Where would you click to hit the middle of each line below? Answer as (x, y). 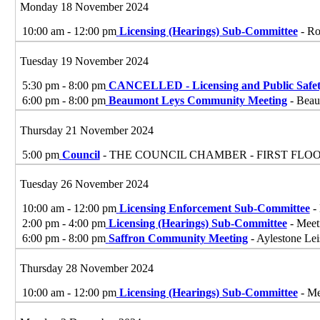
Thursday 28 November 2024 (86, 269)
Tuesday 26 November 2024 (84, 184)
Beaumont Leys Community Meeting (197, 101)
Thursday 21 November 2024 (86, 130)
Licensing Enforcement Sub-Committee (214, 209)
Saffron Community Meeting (178, 239)
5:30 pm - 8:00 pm (64, 86)
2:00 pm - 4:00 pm (64, 224)
